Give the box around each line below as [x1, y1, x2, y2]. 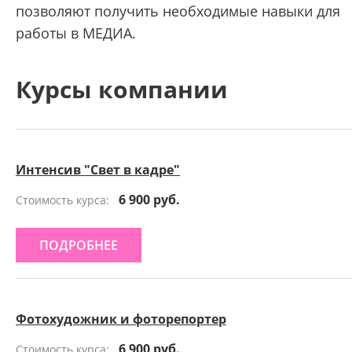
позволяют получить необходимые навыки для [16, 2, 340, 20]
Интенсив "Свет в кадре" [16, 161, 180, 178]
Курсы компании [16, 73, 228, 105]
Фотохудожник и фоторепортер [16, 310, 226, 328]
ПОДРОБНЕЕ [39, 236, 118, 254]
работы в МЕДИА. [16, 24, 136, 42]
